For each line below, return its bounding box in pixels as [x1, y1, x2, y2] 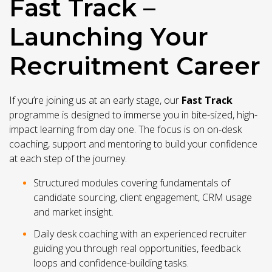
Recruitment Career [9, 51, 260, 81]
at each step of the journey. [9, 152, 127, 166]
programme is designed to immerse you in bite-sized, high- [9, 108, 257, 122]
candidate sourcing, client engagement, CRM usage [33, 191, 252, 205]
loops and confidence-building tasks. [33, 256, 189, 270]
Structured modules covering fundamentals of [33, 176, 230, 190]
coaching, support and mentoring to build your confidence [9, 137, 257, 151]
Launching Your [9, 22, 208, 52]
